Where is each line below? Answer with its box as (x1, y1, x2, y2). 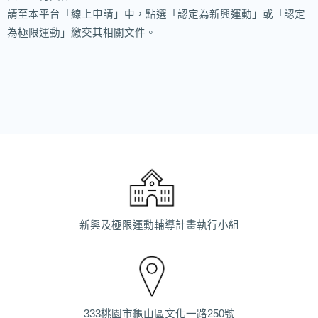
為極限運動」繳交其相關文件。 (7, 27, 156, 39)
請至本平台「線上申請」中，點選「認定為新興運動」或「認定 (7, 9, 305, 21)
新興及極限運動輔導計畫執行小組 (79, 219, 239, 231)
